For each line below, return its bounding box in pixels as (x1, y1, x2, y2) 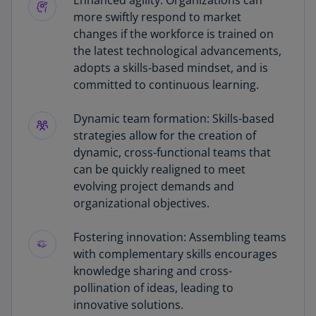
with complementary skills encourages (73, 246, 277, 262)
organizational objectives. (73, 195, 209, 211)
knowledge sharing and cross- (73, 263, 232, 279)
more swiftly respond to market (73, 9, 241, 25)
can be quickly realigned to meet (73, 162, 245, 177)
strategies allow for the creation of (73, 128, 256, 143)
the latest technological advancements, (73, 43, 281, 59)
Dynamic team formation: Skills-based (73, 111, 274, 126)
